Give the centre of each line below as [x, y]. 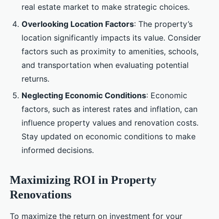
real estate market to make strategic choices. [106, 7]
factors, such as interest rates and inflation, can [109, 109]
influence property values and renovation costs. [110, 122]
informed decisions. [58, 150]
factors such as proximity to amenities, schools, [110, 51]
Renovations [41, 194]
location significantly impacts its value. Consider [111, 37]
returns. [35, 78]
